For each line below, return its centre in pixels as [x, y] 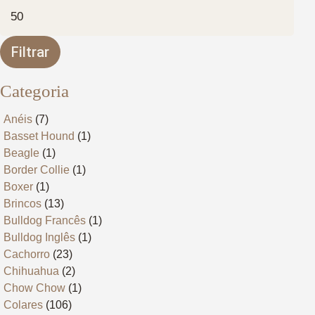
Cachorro [27, 255]
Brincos [22, 204]
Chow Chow [34, 288]
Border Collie [37, 170]
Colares [23, 305]
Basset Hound [39, 136]
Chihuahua [31, 271]
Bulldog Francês [45, 221]
